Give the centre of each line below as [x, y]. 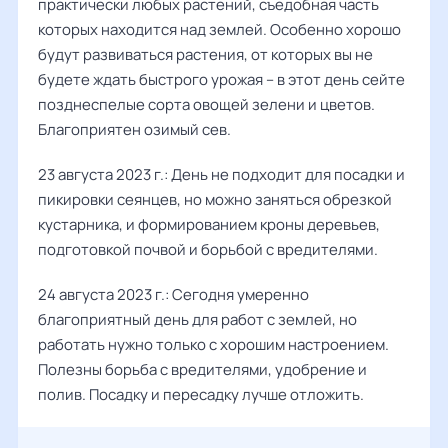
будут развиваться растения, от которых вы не [205, 54]
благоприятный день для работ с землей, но [197, 319]
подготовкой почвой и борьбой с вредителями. [208, 249]
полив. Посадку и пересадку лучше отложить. [201, 394]
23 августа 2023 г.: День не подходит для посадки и [221, 174]
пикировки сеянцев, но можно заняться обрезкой [215, 199]
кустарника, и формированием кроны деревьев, [209, 224]
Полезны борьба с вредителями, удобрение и [202, 369]
